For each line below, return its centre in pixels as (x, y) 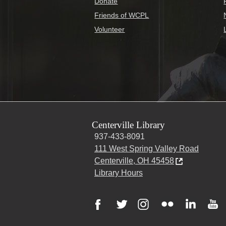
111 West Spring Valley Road (147, 149)
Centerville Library (128, 125)
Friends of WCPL (122, 15)
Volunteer (110, 29)
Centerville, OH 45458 (134, 161)
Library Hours (119, 173)
